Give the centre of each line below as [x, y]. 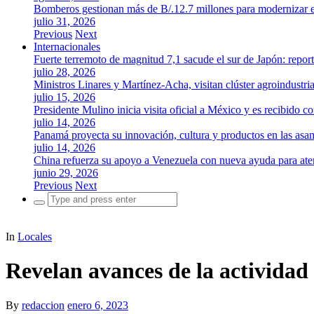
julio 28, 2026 [64, 72]
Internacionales [67, 47]
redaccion [43, 305]
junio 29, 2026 [66, 173]
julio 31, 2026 [64, 21]
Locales [35, 237]
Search [48, 197]
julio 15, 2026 [64, 97]
